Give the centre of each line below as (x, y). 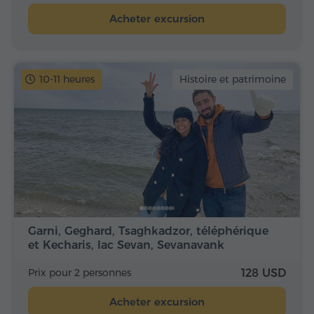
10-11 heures (67, 80)
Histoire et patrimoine (233, 80)
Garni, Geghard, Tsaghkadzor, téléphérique (148, 231)
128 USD (264, 273)
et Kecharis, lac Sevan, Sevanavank (126, 245)
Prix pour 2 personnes (80, 272)
